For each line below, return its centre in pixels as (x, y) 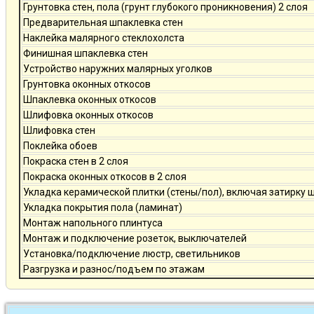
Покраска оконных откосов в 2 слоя (105, 177)
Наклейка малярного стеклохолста (104, 38)
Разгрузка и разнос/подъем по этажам (114, 269)
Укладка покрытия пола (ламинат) (103, 208)
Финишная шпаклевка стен (86, 54)
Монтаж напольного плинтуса (93, 223)
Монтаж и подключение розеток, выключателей (135, 239)
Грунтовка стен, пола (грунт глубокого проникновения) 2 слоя (165, 7)
